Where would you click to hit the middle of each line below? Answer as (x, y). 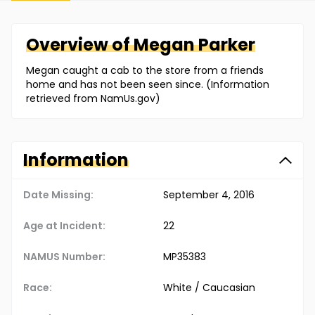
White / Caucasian (209, 288)
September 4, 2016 (209, 195)
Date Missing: (58, 195)
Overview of (80, 45)
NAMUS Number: (64, 257)
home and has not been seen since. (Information (148, 85)
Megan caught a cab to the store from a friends (145, 71)
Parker (227, 45)
